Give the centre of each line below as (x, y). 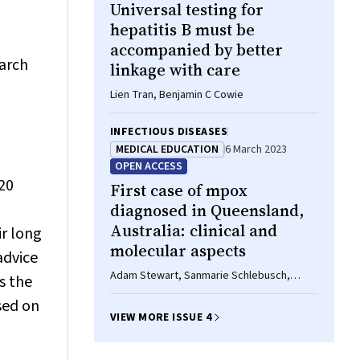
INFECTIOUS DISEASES (169, 132)
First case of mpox (179, 190)
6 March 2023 (256, 149)
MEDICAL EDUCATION (167, 149)
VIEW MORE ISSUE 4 (161, 317)
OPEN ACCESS (149, 166)
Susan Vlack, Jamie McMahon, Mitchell (200, 292)
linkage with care (175, 70)
